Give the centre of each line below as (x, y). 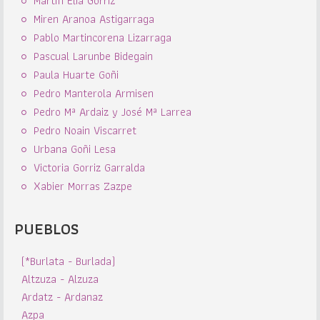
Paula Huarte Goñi (76, 75)
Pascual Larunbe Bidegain (93, 56)
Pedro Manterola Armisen (94, 93)
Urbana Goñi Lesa (75, 149)
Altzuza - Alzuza (60, 279)
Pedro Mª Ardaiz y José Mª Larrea (112, 112)
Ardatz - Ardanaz (62, 297)
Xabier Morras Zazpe (83, 186)
